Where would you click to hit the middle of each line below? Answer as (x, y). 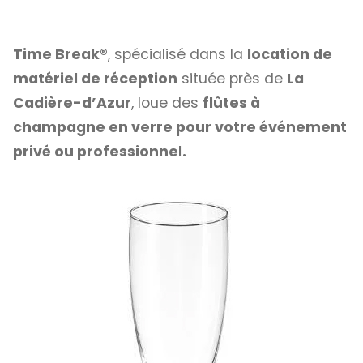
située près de (232, 79)
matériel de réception (95, 79)
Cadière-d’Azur (72, 103)
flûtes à (231, 103)
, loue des (167, 103)
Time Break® (60, 55)
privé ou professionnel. (100, 152)
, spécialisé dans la (177, 55)
